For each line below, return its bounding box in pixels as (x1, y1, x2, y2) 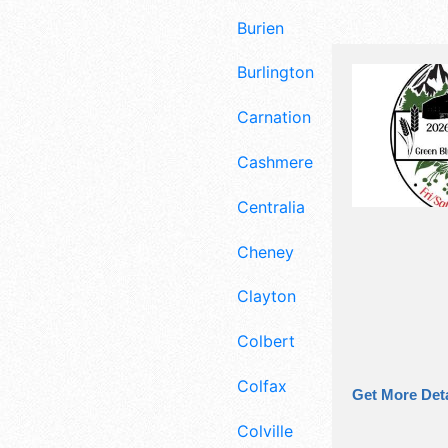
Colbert (237, 331, 295, 352)
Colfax (237, 375, 287, 396)
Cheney (237, 241, 294, 262)
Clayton (237, 286, 296, 307)
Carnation (237, 107, 311, 128)
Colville (237, 420, 293, 441)
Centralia (237, 196, 305, 217)
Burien (237, 17, 284, 38)
